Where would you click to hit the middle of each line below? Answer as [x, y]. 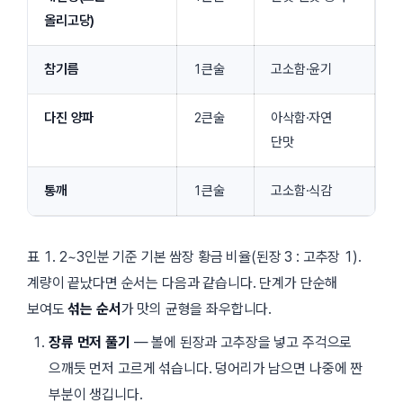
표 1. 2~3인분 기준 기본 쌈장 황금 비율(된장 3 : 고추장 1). [194, 256]
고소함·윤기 [302, 69]
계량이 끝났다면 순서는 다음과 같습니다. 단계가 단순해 [183, 282]
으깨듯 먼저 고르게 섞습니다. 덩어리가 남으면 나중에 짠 [206, 368]
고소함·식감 [302, 190]
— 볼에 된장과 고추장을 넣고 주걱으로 [241, 342]
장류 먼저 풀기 [90, 342]
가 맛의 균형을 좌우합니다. [197, 309]
